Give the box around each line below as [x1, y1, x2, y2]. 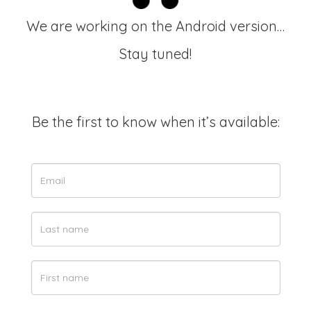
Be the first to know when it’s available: [31, 113, 280, 131]
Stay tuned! [119, 45, 192, 62]
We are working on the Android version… [26, 17, 285, 35]
